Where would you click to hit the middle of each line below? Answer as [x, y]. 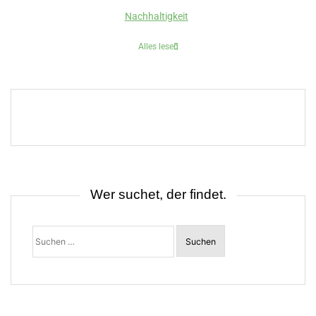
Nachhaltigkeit [156, 16]
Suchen [48, 229]
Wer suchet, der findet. [158, 194]
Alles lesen [158, 46]
